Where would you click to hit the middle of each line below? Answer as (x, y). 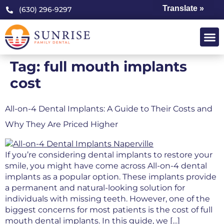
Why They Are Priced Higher (61, 124)
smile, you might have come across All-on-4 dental (106, 166)
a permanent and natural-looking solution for (95, 188)
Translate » (183, 8)
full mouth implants (115, 67)
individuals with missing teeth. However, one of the (107, 199)
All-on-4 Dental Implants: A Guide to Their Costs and (109, 109)
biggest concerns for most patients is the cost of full (109, 210)
